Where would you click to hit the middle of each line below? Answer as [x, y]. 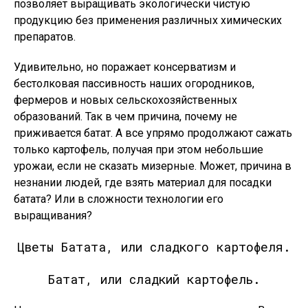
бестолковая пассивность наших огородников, [134, 84]
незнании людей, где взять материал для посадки [143, 183]
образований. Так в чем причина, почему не [125, 117]
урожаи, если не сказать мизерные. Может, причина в [153, 166]
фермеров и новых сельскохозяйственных [125, 100]
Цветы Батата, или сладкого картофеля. [154, 247]
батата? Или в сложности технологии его [119, 199]
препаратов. [45, 37]
